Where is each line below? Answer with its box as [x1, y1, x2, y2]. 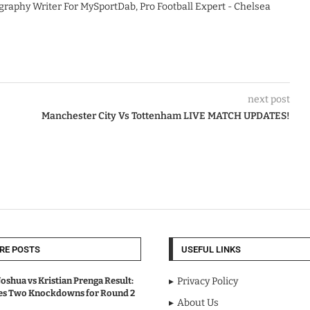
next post [247, 93, 290, 105]
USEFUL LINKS [181, 244, 241, 255]
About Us [177, 297, 219, 309]
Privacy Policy [177, 275, 238, 287]
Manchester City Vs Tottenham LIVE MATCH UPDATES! [41, 110, 290, 122]
